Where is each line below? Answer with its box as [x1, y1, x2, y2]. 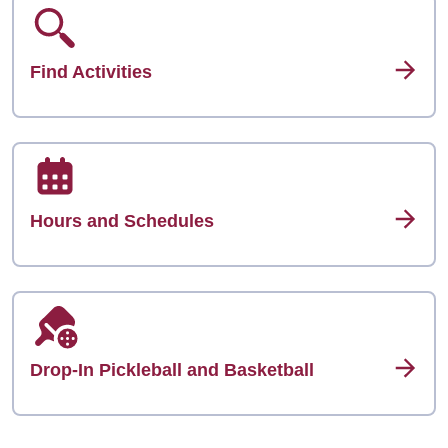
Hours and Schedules [30, 211, 214, 231]
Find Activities [30, 62, 152, 82]
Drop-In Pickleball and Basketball [30, 360, 314, 380]
